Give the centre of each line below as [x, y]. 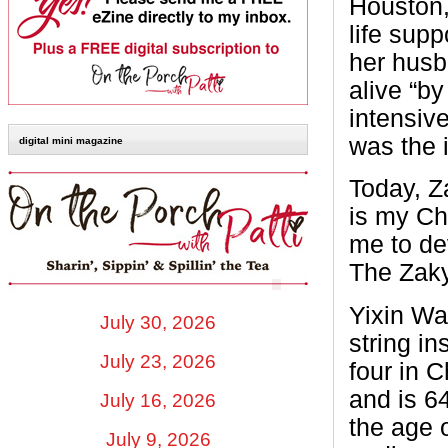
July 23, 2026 [158, 361]
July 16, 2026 [158, 400]
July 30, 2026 [158, 322]
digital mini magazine [71, 141]
